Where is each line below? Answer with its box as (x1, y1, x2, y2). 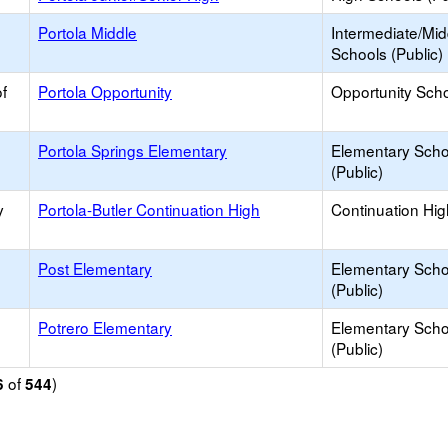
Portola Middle (38, 21, 137, 43)
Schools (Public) (331, 42, 443, 64)
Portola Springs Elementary (38, 139, 227, 161)
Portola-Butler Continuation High (38, 198, 260, 220)
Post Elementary (38, 257, 152, 279)
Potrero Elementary (38, 316, 172, 338)
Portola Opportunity (38, 80, 172, 102)
